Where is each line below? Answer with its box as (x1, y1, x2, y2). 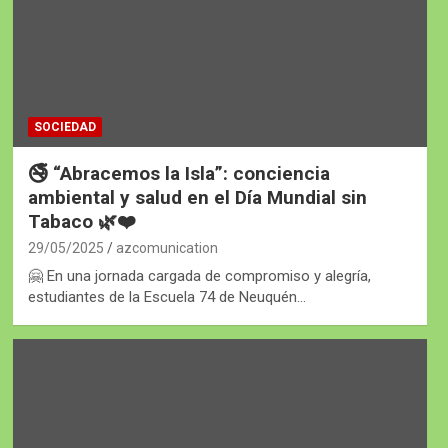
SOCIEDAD (33, 119, 96, 134)
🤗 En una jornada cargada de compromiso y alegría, (27, 266, 371, 285)
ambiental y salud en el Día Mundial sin (27, 185, 367, 209)
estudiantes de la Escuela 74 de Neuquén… (27, 287, 306, 306)
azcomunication (115, 239, 218, 256)
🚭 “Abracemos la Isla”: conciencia (27, 161, 330, 185)
